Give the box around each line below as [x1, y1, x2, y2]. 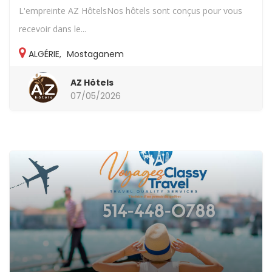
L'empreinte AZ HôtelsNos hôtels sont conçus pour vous [19, 4, 242, 16]
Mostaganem [67, 47, 124, 60]
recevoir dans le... [19, 22, 86, 35]
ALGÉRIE [29, 47, 59, 60]
